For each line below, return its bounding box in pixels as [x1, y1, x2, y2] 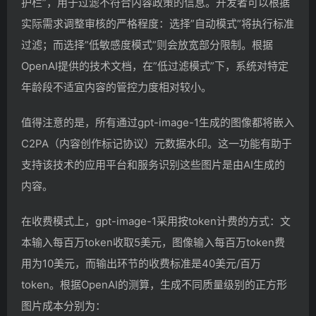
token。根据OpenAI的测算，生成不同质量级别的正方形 [21, 277, 287, 291]
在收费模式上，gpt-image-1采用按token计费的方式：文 [21, 214, 291, 228]
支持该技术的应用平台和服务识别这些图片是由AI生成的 [21, 157, 285, 171]
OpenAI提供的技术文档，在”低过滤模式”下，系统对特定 [21, 59, 288, 73]
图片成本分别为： [21, 298, 106, 312]
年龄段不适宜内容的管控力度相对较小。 [21, 80, 212, 94]
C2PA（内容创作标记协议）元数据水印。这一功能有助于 [21, 136, 292, 150]
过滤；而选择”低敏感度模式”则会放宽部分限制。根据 [21, 37, 273, 51]
